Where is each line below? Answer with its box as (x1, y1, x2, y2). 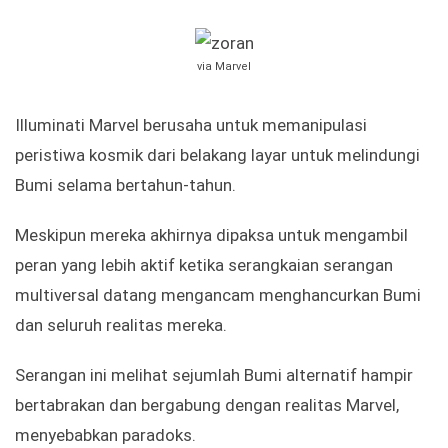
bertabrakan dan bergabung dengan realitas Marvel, (15, 395, 399, 416)
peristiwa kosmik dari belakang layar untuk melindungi (15, 145, 420, 166)
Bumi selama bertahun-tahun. (15, 175, 236, 196)
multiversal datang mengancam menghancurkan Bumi (15, 285, 421, 306)
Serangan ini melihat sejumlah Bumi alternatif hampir (15, 365, 413, 386)
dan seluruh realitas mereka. (15, 315, 227, 336)
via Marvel (197, 60, 251, 74)
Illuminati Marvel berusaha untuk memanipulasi (15, 115, 367, 136)
